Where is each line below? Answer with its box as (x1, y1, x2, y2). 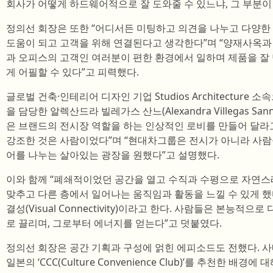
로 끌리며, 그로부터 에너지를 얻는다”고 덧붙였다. (6, 216, 222, 230)
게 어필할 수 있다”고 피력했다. (6, 65, 139, 79)
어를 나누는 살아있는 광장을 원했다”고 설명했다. (6, 148, 219, 161)
